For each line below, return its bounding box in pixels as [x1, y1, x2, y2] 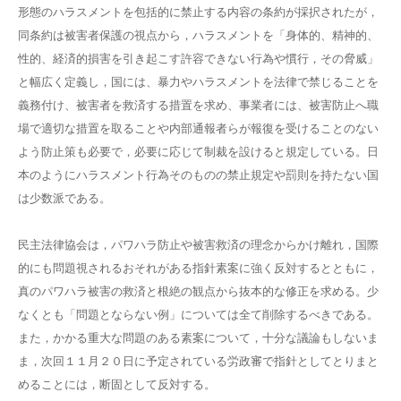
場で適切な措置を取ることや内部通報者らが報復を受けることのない [18, 122, 379, 135]
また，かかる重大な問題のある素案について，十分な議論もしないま [18, 331, 379, 345]
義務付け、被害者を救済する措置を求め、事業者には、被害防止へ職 [18, 98, 379, 112]
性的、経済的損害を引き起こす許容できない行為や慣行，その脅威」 [18, 52, 379, 65]
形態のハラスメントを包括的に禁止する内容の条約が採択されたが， [18, 5, 379, 19]
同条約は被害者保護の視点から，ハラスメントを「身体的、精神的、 [18, 29, 379, 42]
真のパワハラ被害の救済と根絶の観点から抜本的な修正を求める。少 [18, 285, 379, 298]
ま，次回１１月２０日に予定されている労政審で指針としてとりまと [18, 354, 379, 368]
